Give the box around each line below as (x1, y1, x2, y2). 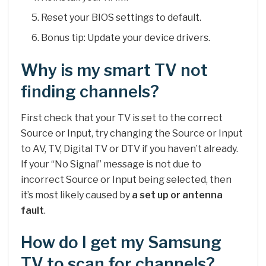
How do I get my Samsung (21, 233, 221, 253)
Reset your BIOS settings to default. (41, 11, 202, 23)
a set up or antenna (132, 189, 223, 201)
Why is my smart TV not (21, 60, 208, 80)
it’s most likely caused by (21, 189, 132, 201)
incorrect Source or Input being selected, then (21, 174, 232, 186)
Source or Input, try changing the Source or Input (21, 128, 243, 140)
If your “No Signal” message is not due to (21, 159, 201, 170)
